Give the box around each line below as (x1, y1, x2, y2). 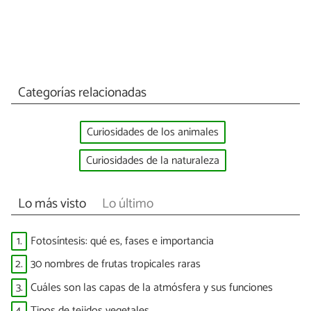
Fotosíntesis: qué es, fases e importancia (31, 231, 214, 251)
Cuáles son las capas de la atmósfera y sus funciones (31, 278, 273, 297)
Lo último (101, 193, 153, 215)
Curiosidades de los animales (87, 122, 219, 142)
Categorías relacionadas (17, 82, 146, 104)
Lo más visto (17, 193, 86, 215)
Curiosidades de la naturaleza (86, 151, 219, 170)
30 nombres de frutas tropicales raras (31, 255, 201, 274)
